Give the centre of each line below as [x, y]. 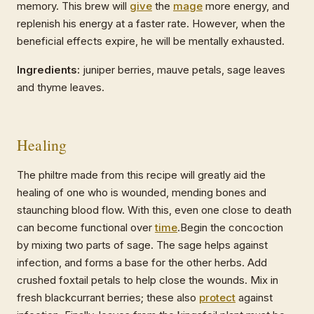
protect [217, 298]
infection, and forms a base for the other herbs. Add [142, 263]
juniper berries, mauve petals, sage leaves [183, 70]
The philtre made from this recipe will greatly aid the [141, 175]
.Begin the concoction [230, 228]
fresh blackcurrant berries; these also [108, 298]
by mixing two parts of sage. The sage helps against [142, 245]
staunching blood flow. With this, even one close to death [154, 210]
